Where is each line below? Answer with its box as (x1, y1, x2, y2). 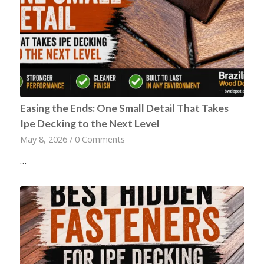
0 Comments (74, 133, 125, 145)
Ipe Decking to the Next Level (19, 117, 160, 130)
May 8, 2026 (19, 133, 67, 145)
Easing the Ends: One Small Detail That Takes (19, 101, 229, 114)
